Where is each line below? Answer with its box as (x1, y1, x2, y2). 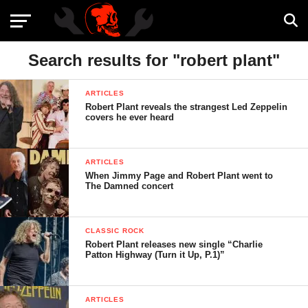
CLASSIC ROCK (85, 227, 144, 234)
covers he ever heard (85, 112, 175, 122)
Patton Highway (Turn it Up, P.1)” (85, 250, 225, 260)
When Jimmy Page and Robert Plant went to (85, 170, 274, 181)
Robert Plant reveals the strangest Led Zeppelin (85, 102, 288, 112)
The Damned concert (85, 181, 174, 191)
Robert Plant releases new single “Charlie (85, 239, 263, 250)
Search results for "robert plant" (28, 51, 280, 69)
